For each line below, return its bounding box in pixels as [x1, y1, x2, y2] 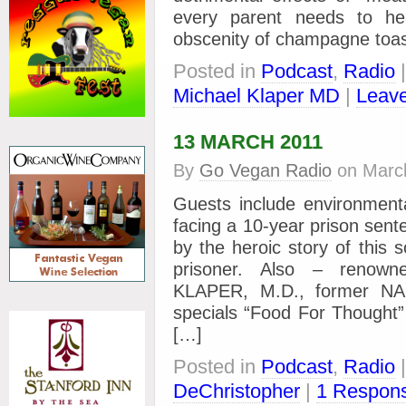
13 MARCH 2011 [173, 130, 323, 153]
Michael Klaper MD [173, 84, 340, 107]
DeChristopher [173, 380, 300, 402]
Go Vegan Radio [199, 160, 332, 180]
